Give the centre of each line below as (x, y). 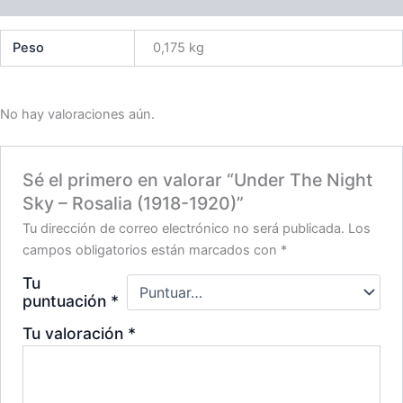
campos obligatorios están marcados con (152, 250)
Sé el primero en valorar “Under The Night (198, 179)
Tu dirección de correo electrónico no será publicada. (184, 228)
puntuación (67, 300)
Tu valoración (76, 333)
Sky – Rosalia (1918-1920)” (134, 203)
